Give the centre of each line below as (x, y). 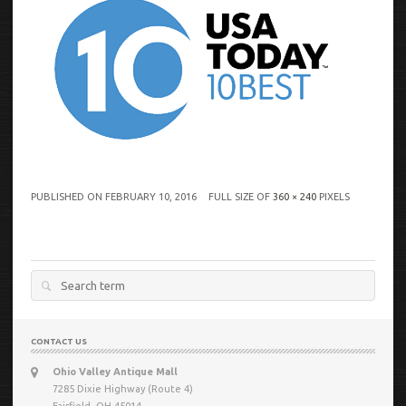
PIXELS (333, 196)
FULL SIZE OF (241, 196)
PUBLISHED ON (68, 196)
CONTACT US (59, 341)
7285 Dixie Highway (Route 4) (123, 388)
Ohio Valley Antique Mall (115, 371)
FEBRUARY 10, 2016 (151, 196)
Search (47, 285)
